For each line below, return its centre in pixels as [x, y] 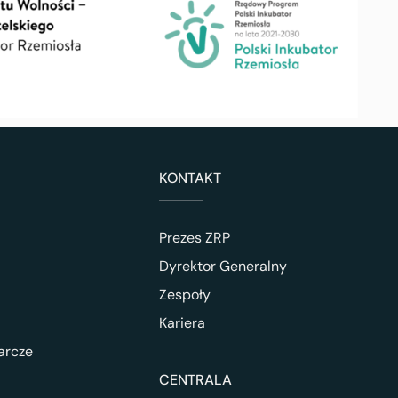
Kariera [182, 323]
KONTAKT [190, 179]
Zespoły [184, 295]
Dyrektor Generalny [223, 267]
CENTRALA [195, 380]
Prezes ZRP [194, 238]
